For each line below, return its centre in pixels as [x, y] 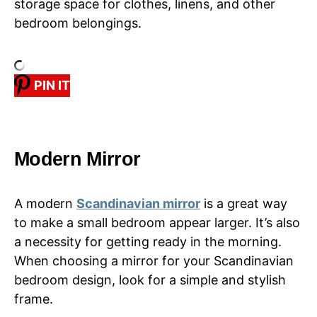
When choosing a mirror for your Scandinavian [154, 260]
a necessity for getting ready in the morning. [148, 241]
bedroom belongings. [78, 23]
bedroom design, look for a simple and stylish [150, 279]
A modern [45, 203]
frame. [34, 299]
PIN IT [52, 86]
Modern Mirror [77, 158]
